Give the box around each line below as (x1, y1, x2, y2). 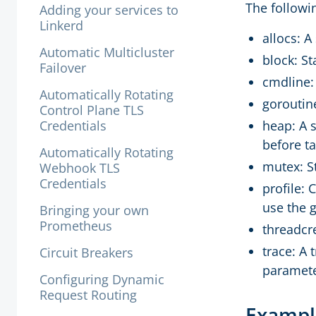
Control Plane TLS (39, 102, 144, 119)
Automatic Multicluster (39, 44, 174, 61)
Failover (39, 59, 86, 76)
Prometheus (39, 217, 112, 234)
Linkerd (39, 17, 83, 34)
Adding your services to (39, 1, 178, 18)
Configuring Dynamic (39, 271, 164, 288)
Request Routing (39, 286, 137, 303)
